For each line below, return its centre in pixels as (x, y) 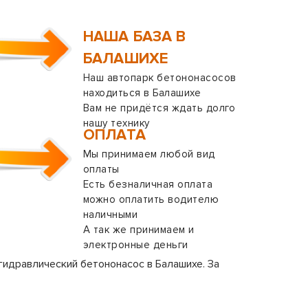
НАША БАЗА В (135, 37)
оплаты (101, 169)
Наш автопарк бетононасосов (160, 78)
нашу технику (117, 123)
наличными (111, 214)
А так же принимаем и (139, 230)
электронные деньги (136, 245)
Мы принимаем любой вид (149, 154)
